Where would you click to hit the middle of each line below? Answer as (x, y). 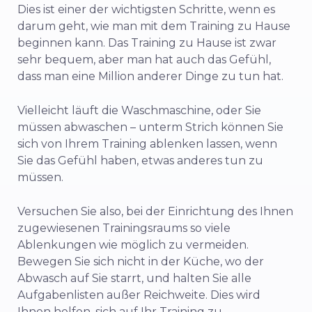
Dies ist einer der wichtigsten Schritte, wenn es (146, 9)
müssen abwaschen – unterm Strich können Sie (150, 127)
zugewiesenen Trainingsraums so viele (124, 228)
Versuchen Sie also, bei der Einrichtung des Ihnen (155, 211)
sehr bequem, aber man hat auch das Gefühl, (144, 59)
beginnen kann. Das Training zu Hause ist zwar (147, 42)
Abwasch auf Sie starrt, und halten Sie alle (134, 278)
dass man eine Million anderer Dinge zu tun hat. (150, 76)
